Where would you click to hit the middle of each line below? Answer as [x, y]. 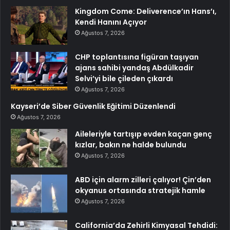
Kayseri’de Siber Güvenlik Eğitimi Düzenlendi [93, 107]
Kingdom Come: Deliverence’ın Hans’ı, [146, 12]
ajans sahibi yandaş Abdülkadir [134, 68]
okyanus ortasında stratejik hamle [140, 191]
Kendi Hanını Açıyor [111, 22]
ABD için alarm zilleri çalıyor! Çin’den [143, 180]
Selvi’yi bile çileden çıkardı [124, 79]
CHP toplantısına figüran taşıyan [137, 57]
